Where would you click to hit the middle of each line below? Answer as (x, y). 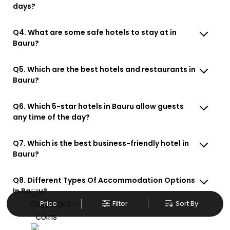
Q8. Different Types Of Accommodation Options (104, 180)
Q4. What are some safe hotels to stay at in (95, 32)
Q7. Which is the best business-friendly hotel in (101, 143)
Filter (120, 203)
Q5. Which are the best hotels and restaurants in (104, 69)
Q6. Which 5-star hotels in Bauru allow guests (99, 106)
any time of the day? (52, 117)
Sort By (187, 203)
